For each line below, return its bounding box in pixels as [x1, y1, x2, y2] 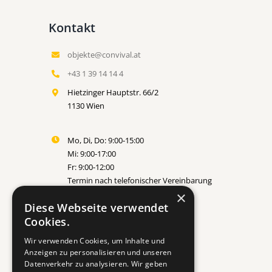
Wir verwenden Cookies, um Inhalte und [24, 236, 165, 246]
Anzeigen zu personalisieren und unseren [24, 247, 172, 257]
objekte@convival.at [67, 62, 141, 73]
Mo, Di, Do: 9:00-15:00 [67, 148, 144, 159]
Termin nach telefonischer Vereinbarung [67, 188, 212, 199]
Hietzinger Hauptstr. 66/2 [67, 100, 159, 111]
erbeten [67, 201, 97, 212]
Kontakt [48, 32, 95, 49]
